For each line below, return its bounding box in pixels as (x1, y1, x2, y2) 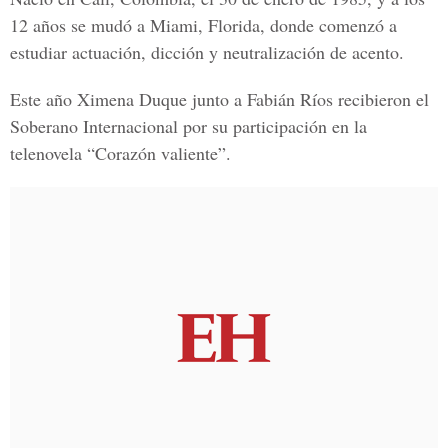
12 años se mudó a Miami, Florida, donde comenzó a (10, 13, 397, 37)
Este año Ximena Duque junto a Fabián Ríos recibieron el (10, 87, 429, 111)
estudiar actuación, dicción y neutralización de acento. (10, 40, 404, 64)
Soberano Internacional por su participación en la (10, 114, 367, 138)
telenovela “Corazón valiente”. (10, 141, 231, 165)
